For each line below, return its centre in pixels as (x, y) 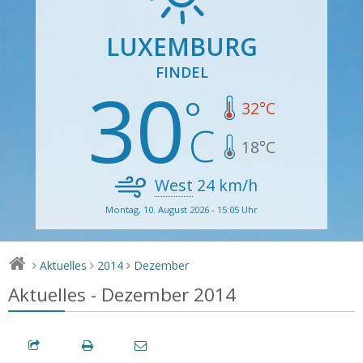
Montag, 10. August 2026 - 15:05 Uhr (181, 209)
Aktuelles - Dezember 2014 (122, 294)
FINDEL (181, 72)
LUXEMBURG (181, 46)
